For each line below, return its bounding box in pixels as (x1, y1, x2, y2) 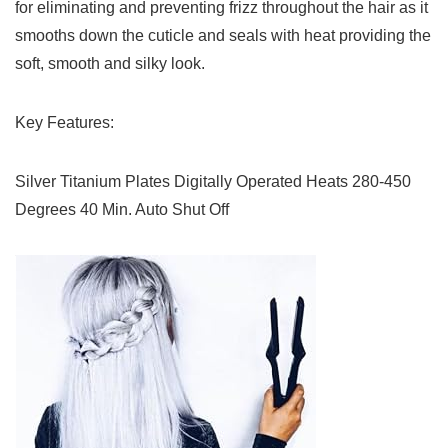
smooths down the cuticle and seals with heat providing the (15, 27, 431, 45)
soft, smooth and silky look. (15, 55, 205, 73)
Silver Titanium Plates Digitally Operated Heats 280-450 (15, 173, 411, 191)
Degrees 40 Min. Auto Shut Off (15, 201, 229, 219)
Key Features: (15, 114, 114, 132)
